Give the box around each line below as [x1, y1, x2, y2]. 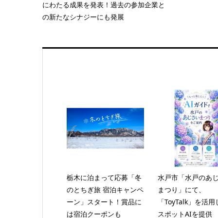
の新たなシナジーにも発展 [42, 12, 124, 21]
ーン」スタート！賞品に [66, 197, 142, 206]
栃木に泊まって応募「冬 [66, 172, 142, 182]
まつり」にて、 [157, 184, 205, 194]
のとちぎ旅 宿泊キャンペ [66, 184, 144, 194]
